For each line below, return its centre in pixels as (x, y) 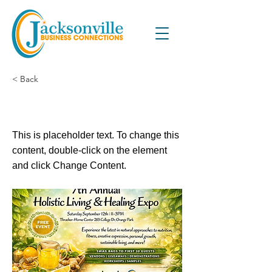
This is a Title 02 (65, 107)
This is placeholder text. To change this (96, 135)
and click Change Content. (69, 165)
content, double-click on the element (90, 150)
